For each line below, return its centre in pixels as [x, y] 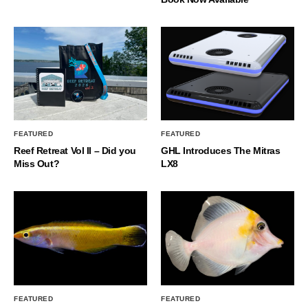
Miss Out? [37, 164]
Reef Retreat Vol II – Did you [75, 151]
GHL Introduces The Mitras [221, 151]
